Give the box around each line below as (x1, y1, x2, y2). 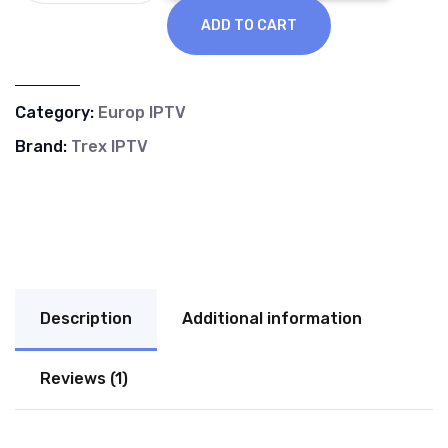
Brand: (15, 137, 71, 156)
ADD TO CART (201, 17, 297, 34)
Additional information (182, 309, 362, 328)
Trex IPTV (71, 137, 148, 156)
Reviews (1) (40, 369, 128, 388)
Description (40, 309, 132, 328)
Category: (15, 103, 98, 122)
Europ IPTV (98, 103, 186, 122)
